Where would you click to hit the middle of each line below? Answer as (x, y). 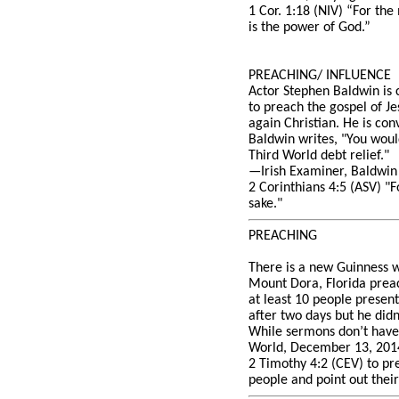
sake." (265, 204)
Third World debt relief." (318, 156)
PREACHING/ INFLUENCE (319, 76)
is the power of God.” (309, 28)
